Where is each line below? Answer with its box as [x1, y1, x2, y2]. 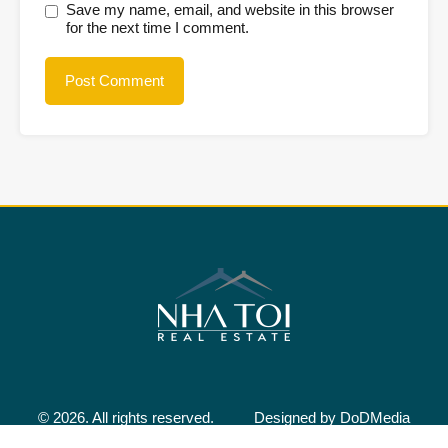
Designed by [254, 409, 340, 427]
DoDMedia [340, 409, 410, 427]
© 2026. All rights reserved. [38, 409, 214, 427]
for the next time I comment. [66, 19, 249, 37]
